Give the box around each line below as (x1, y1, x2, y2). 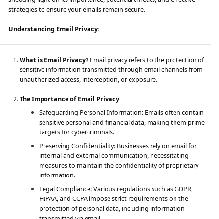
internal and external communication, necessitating (39, 151, 189, 160)
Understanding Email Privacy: (8, 24, 100, 34)
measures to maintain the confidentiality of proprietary (39, 160, 198, 170)
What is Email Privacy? (19, 55, 88, 64)
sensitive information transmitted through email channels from (19, 65, 203, 74)
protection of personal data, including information (39, 203, 185, 213)
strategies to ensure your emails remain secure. (8, 5, 146, 14)
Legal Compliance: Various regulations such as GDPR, (39, 184, 193, 193)
